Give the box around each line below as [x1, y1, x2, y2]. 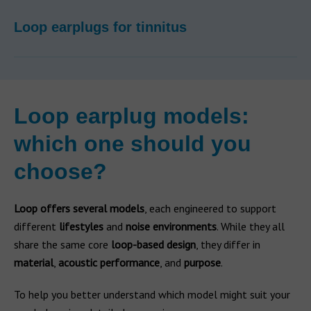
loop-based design [111, 237, 196, 251]
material [14, 255, 53, 269]
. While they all [217, 219, 285, 233]
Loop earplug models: [14, 103, 249, 128]
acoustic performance [58, 255, 160, 269]
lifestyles [59, 219, 103, 233]
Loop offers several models [14, 201, 144, 215]
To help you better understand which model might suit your [14, 287, 290, 301]
